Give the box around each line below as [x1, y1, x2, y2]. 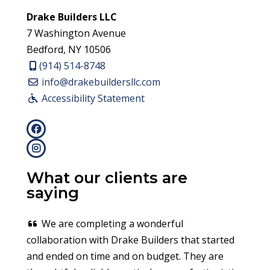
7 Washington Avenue [27, 27, 127, 40]
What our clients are [27, 168, 188, 187]
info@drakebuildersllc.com [39, 75, 161, 89]
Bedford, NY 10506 [27, 43, 111, 57]
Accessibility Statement [39, 92, 145, 105]
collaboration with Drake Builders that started [27, 233, 235, 246]
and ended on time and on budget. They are [27, 249, 224, 263]
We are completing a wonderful [39, 216, 184, 230]
